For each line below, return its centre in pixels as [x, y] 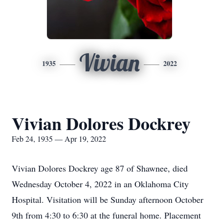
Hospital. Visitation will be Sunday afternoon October [108, 199]
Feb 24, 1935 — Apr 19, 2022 [59, 139]
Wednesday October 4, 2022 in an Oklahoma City [100, 184]
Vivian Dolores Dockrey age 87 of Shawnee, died [100, 168]
